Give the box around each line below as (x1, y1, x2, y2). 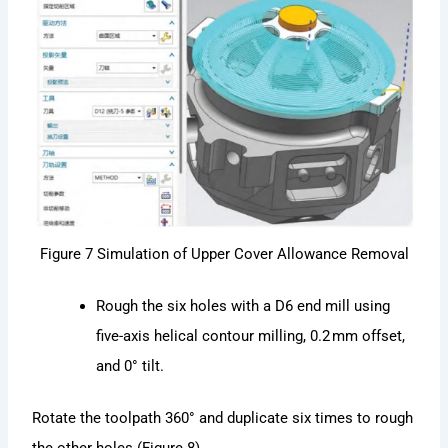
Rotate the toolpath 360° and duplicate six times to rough (32, 409, 414, 428)
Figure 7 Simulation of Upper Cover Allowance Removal (39, 245, 409, 264)
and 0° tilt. (96, 357, 165, 376)
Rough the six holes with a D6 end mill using (96, 297, 391, 316)
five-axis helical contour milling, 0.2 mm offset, (96, 327, 406, 346)
